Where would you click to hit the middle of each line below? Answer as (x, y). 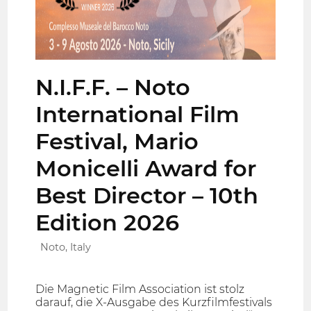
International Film (138, 114)
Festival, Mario (117, 141)
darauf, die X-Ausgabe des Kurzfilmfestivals (154, 303)
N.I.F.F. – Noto (113, 87)
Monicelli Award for (146, 168)
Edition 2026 (108, 222)
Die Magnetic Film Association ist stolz (140, 289)
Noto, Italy (66, 247)
